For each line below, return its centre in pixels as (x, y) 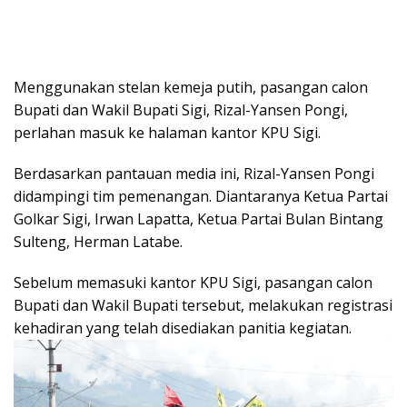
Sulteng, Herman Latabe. (98, 241)
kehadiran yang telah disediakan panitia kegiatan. (183, 328)
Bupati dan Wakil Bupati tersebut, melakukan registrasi (203, 305)
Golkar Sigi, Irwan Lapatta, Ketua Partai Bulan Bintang (199, 218)
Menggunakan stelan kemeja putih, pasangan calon (191, 87)
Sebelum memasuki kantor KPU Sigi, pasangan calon (193, 282)
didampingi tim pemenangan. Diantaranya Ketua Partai (201, 196)
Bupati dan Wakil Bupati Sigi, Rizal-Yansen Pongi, (181, 109)
